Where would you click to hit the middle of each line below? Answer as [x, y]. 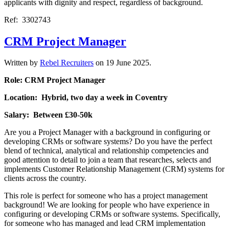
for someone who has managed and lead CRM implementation [105, 223]
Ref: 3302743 [27, 19]
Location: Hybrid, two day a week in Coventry [86, 98]
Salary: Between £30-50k [48, 115]
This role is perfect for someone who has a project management [106, 196]
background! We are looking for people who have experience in [107, 205]
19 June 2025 [128, 63]
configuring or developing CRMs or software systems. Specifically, [112, 214]
